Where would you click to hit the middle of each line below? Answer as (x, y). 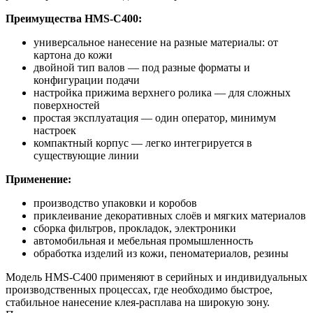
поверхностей (67, 105)
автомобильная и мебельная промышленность (143, 240)
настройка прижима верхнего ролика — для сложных (162, 92)
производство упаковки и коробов (115, 203)
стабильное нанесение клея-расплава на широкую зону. (138, 302)
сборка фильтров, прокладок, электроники (135, 228)
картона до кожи (73, 54)
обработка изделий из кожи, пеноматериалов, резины (161, 253)
